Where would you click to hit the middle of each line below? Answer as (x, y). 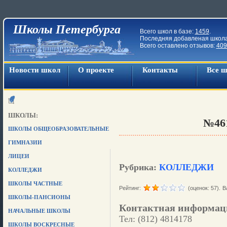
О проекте (96, 70)
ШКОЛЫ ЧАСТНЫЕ (35, 183)
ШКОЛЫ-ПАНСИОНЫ (39, 197)
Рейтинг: (130, 188)
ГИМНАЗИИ (25, 142)
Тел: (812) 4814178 (155, 219)
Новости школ (34, 70)
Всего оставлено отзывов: (178, 46)
